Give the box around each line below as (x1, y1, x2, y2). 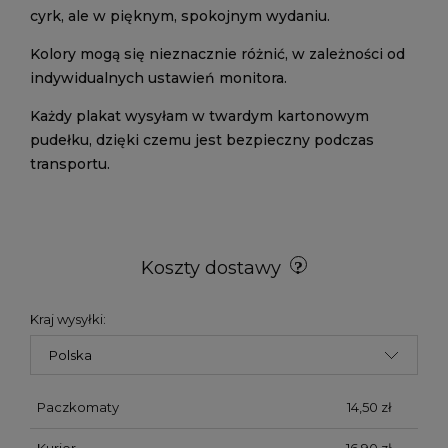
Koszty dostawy (141, 256, 286, 279)
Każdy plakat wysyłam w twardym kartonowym (30, 107, 369, 125)
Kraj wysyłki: (30, 311, 106, 327)
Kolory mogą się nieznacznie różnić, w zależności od (30, 45, 405, 63)
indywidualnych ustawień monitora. (30, 69, 287, 87)
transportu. (30, 155, 110, 173)
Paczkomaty (36, 398, 119, 415)
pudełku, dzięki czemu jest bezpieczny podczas (30, 131, 374, 149)
